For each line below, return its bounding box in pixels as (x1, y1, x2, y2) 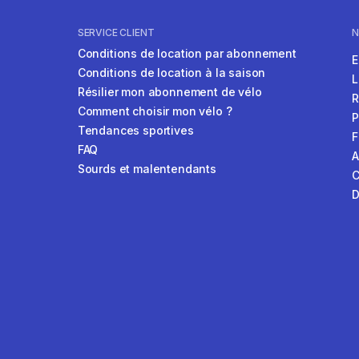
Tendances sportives (77, 123, 194, 138)
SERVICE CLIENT (77, 26, 155, 39)
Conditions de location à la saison (77, 66, 266, 80)
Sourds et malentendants (77, 162, 216, 176)
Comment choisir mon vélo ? (77, 104, 232, 119)
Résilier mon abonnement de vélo (77, 85, 262, 99)
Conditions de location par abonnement (77, 46, 296, 61)
